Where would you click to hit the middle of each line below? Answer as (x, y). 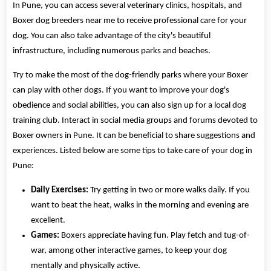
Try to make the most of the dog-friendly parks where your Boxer (131, 75)
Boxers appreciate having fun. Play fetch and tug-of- (155, 235)
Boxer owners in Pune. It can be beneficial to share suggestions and (134, 135)
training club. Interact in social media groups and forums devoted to (135, 120)
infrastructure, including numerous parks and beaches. (112, 51)
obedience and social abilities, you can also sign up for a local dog (130, 105)
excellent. (48, 220)
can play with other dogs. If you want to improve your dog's (121, 90)
